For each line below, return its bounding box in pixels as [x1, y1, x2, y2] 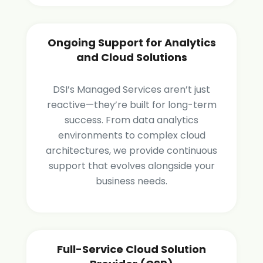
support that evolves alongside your [48, 159, 215, 173]
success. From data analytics [65, 113, 198, 127]
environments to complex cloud [58, 129, 205, 143]
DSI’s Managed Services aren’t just [53, 83, 210, 97]
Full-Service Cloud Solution [57, 242, 206, 257]
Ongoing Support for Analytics [47, 35, 216, 50]
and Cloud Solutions [76, 50, 187, 65]
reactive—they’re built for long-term [46, 98, 217, 112]
